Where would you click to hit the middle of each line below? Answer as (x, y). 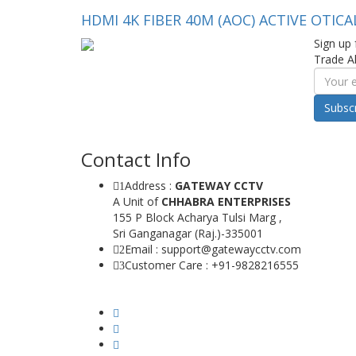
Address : (150, 186)
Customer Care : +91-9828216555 (212, 265)
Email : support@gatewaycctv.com (213, 249)
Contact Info (136, 159)
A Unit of (137, 201)
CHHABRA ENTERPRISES (226, 201)
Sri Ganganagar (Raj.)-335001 (188, 233)
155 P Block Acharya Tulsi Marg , (197, 217)
